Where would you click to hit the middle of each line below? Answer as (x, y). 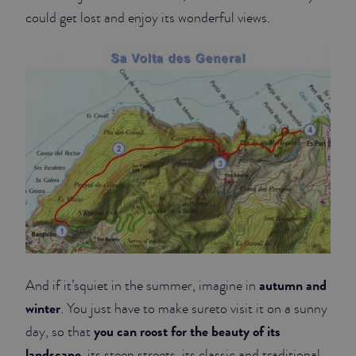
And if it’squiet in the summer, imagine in (142, 286)
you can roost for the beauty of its (186, 332)
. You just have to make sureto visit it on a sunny (194, 309)
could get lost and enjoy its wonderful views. (148, 17)
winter (43, 309)
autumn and (293, 286)
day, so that (58, 332)
